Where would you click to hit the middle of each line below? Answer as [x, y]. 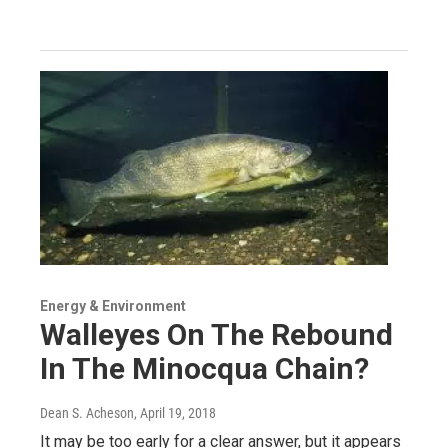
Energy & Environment [113, 305]
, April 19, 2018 [175, 412]
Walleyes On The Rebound [216, 334]
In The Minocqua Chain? [204, 368]
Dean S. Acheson [87, 412]
